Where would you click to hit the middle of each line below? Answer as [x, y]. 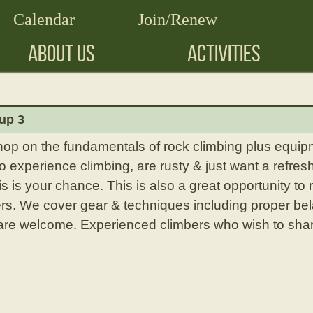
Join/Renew [177, 20]
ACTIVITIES [224, 53]
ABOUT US [61, 53]
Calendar [44, 20]
